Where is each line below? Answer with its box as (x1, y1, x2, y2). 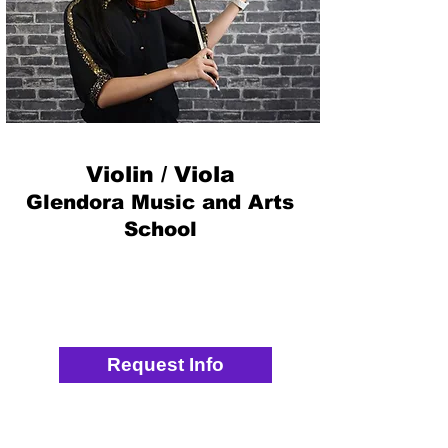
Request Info (107, 354, 224, 375)
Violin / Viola (85, 162, 235, 187)
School (123, 218, 197, 240)
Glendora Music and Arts (26, 191, 294, 213)
